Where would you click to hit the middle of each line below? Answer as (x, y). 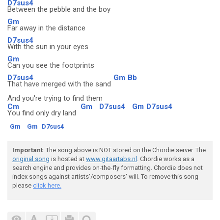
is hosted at (68, 159)
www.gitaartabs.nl (111, 159)
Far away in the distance (46, 28)
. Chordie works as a (166, 159)
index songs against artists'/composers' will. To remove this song (105, 177)
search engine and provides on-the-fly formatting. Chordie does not (108, 168)
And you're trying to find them (55, 98)
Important (27, 150)
